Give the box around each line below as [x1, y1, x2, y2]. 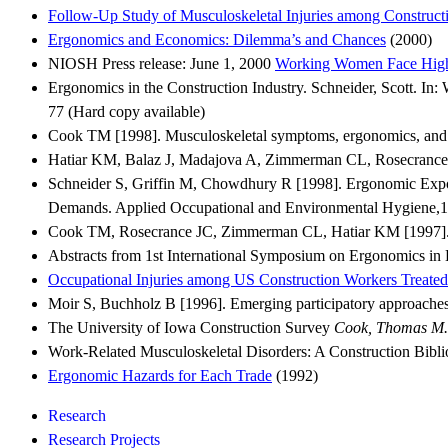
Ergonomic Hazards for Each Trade [48, 366, 272, 384]
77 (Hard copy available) [48, 102, 205, 120]
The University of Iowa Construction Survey [48, 318, 334, 336]
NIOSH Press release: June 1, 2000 [48, 54, 275, 72]
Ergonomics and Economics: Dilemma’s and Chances [48, 30, 386, 48]
